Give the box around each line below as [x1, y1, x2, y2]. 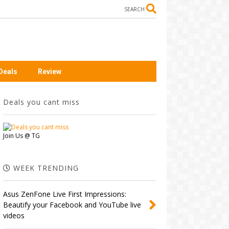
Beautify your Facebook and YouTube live [3, 200, 141, 210]
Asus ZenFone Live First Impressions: [3, 189, 126, 199]
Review [38, 67, 61, 76]
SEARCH [124, 6, 145, 13]
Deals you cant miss [3, 97, 80, 107]
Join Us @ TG [3, 131, 40, 141]
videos [3, 211, 25, 221]
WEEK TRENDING [10, 163, 79, 173]
